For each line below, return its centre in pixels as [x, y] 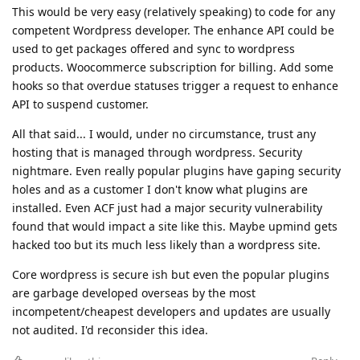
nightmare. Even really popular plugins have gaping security [176, 170]
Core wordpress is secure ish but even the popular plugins [171, 274]
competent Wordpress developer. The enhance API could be [173, 30]
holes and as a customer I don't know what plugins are [160, 189]
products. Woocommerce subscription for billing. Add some [173, 67]
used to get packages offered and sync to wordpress [153, 48]
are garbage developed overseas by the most [134, 292]
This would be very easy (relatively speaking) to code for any [174, 11]
